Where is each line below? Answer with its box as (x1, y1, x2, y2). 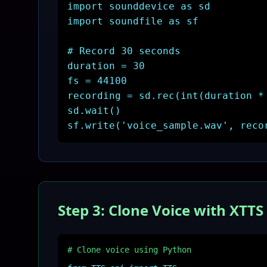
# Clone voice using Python (67, 245, 191, 254)
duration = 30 (67, 60, 145, 72)
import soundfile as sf (67, 15, 198, 27)
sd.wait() (67, 105, 121, 116)
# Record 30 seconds (67, 45, 181, 57)
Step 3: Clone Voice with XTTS (58, 200, 263, 220)
